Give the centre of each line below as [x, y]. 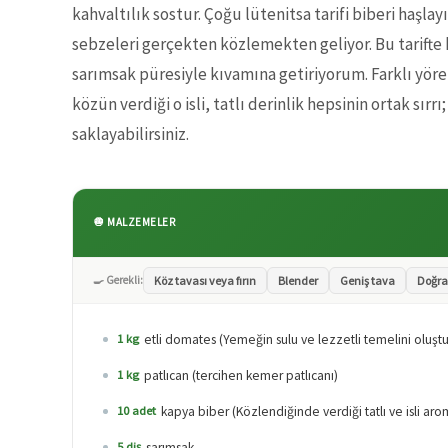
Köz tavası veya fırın [205, 280]
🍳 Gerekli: [118, 279]
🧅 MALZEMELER [134, 222]
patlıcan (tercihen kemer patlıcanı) [241, 375]
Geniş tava [367, 280]
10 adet [136, 411]
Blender [298, 280]
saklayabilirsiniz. [130, 133]
